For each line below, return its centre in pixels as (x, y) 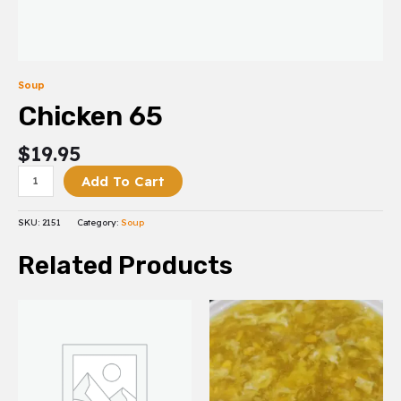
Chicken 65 (90, 117)
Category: (99, 222)
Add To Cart (123, 181)
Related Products (125, 266)
